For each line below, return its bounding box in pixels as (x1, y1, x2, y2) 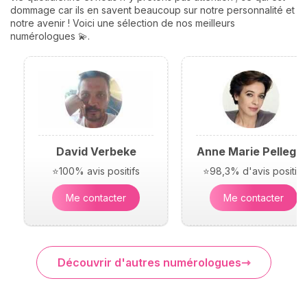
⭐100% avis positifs (52, 165, 140, 177)
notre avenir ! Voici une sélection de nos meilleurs (10, 17, 235, 29)
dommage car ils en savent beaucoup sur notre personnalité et (10, 4, 295, 16)
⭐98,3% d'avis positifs (202, 165, 305, 177)
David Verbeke (56, 145, 136, 158)
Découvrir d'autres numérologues (57, 256, 241, 269)
